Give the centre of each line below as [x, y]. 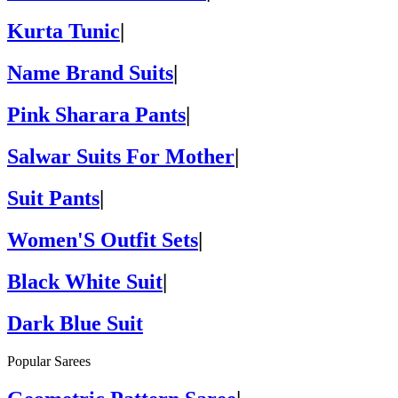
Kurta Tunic [64, 32]
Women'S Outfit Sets [103, 239]
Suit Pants [53, 199]
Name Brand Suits [90, 73]
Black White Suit [85, 281]
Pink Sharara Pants [96, 115]
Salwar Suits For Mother [121, 157]
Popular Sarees [49, 361]
